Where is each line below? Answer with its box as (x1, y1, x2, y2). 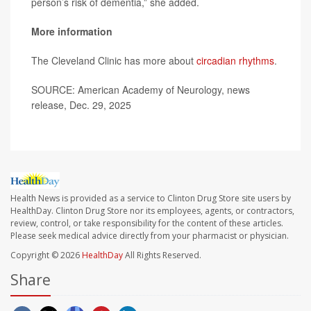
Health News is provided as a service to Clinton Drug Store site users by (10, 192, 291, 205)
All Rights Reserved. (123, 249, 201, 262)
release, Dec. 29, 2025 (31, 98, 131, 112)
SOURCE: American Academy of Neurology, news (31, 83, 250, 97)
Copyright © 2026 (10, 249, 82, 262)
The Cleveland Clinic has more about (31, 53, 196, 68)
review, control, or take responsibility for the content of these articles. (10, 217, 283, 230)
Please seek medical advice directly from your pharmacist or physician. (10, 230, 289, 242)
